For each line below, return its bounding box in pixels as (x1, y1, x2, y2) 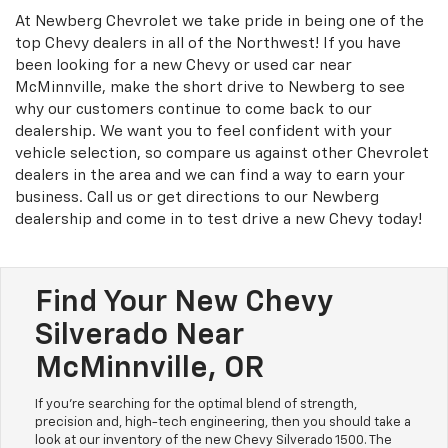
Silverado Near (35, 321, 244, 352)
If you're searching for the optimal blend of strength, (35, 398, 357, 412)
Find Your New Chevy (35, 288, 333, 319)
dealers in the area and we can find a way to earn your (15, 168, 405, 184)
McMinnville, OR (35, 354, 264, 385)
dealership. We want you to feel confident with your (15, 124, 392, 140)
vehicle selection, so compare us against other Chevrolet (15, 146, 429, 162)
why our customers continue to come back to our (15, 102, 372, 118)
